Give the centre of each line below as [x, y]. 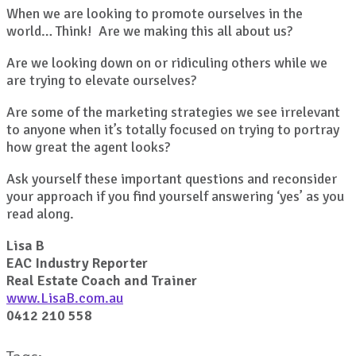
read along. [40, 214]
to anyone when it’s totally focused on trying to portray [173, 130]
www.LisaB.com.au [65, 298]
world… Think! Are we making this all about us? [149, 31]
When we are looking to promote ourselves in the [155, 14]
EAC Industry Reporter [77, 263]
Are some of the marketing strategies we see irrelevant [173, 112]
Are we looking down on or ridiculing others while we [167, 63]
